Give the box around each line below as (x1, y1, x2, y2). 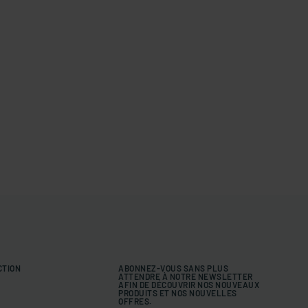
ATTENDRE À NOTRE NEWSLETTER (118, 272, 253, 281)
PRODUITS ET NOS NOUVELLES (118, 288, 237, 298)
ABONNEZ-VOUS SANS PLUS (118, 263, 229, 273)
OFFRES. (118, 296, 152, 306)
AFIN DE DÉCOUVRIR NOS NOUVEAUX (118, 280, 260, 289)
